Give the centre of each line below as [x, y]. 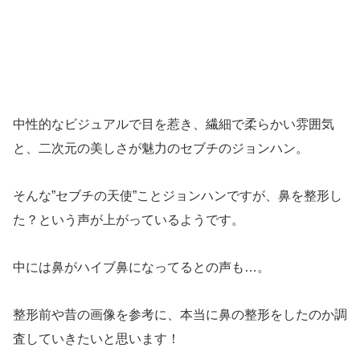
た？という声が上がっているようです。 [129, 220]
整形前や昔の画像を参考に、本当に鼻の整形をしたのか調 [180, 314]
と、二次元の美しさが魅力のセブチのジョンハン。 [161, 149]
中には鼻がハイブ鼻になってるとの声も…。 [141, 267]
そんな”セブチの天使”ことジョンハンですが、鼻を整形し [178, 196]
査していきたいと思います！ [96, 338]
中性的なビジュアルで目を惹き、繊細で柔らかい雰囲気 [174, 125]
